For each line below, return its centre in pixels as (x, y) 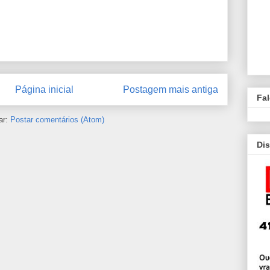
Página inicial (44, 89)
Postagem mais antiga (171, 89)
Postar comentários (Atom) (57, 120)
